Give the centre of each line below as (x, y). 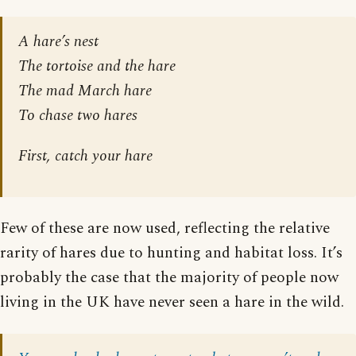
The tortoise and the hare (97, 66)
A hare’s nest (58, 41)
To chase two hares (78, 115)
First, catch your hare (85, 156)
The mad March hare (85, 91)
